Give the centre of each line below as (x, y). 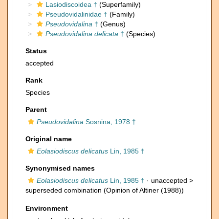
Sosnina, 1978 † (110, 122)
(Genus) (112, 24)
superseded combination (64, 190)
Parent (36, 109)
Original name (49, 139)
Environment (47, 208)
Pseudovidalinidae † (77, 14)
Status (36, 51)
